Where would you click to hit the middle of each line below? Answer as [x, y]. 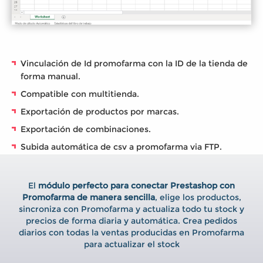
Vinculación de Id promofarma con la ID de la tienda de [134, 64]
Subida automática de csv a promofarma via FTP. [121, 147]
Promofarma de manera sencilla [88, 198]
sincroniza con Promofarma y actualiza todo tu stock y [131, 209]
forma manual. [50, 77]
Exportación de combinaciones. [86, 129]
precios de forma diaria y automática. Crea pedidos [131, 221]
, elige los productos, [198, 198]
